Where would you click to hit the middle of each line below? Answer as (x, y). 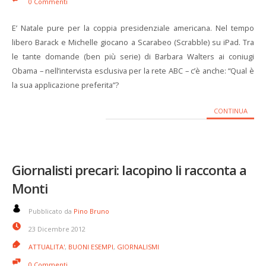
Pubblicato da (51, 211)
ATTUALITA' (47, 247)
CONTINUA (230, 111)
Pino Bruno (91, 211)
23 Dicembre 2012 (57, 229)
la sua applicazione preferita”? (65, 85)
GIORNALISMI (138, 247)
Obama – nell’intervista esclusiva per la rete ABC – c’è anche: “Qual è (133, 71)
